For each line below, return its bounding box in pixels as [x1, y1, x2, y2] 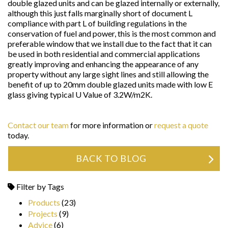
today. [8, 130, 29, 140]
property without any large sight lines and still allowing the [8, 69, 209, 79]
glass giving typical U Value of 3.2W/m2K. [8, 90, 152, 99]
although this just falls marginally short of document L [8, 8, 192, 18]
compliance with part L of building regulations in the [8, 18, 187, 28]
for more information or [69, 120, 154, 130]
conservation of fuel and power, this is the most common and [8, 28, 216, 38]
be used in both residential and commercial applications [8, 49, 200, 59]
